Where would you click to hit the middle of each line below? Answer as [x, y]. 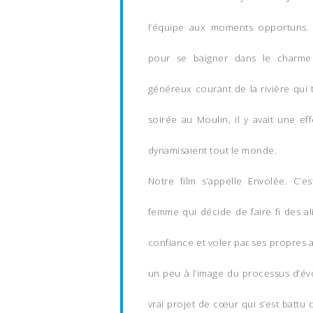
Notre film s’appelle [198, 181]
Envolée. [271, 181]
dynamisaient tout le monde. [212, 150]
